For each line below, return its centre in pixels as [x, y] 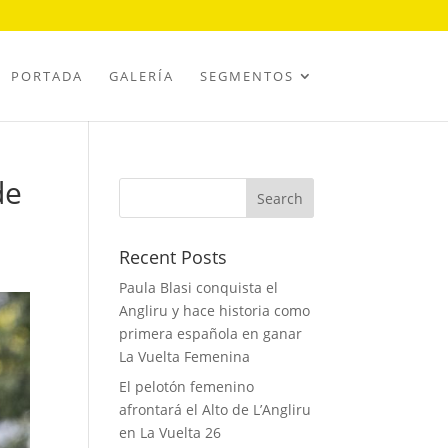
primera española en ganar [211, 333]
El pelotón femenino [187, 386]
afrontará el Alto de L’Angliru [215, 409]
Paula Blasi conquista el [199, 287]
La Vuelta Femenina [185, 356]
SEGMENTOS [246, 76]
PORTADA [46, 76]
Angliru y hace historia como [215, 310]
